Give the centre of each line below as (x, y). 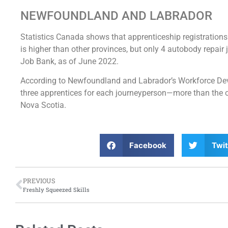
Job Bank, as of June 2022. (69, 61)
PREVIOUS (39, 181)
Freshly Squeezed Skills (56, 190)
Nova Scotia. (43, 105)
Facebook (148, 145)
